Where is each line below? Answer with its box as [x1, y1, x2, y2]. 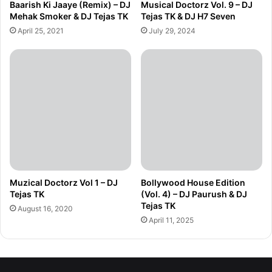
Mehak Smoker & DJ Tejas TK [10, 10, 128, 21]
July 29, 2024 [149, 25, 195, 35]
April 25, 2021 [18, 25, 64, 35]
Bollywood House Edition [141, 177, 245, 188]
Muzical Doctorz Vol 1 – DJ [10, 177, 118, 188]
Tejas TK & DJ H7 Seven [141, 10, 236, 21]
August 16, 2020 [18, 203, 73, 213]
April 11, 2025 [149, 215, 194, 225]
